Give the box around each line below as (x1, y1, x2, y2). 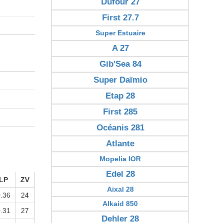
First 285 (103, 107, 138, 116)
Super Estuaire (95, 29, 145, 37)
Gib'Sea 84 (99, 59, 141, 69)
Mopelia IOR (100, 155, 141, 163)
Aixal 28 (107, 185, 134, 193)
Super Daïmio (93, 75, 147, 85)
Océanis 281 (96, 123, 144, 132)
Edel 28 (106, 169, 135, 179)
